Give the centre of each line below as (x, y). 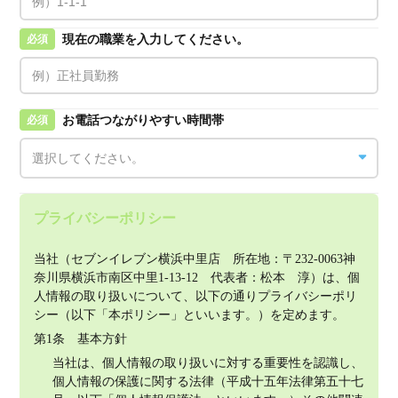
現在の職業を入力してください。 (156, 39)
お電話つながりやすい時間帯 (143, 120)
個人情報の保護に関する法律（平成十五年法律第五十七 (208, 382)
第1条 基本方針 (81, 339)
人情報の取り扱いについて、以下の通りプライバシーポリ (196, 296)
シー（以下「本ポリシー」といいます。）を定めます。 (190, 315)
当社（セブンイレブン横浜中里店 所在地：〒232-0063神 (195, 259)
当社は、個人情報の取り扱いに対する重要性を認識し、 (208, 363)
